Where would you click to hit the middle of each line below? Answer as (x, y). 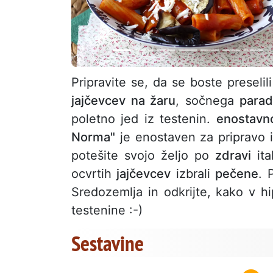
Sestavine (108, 243)
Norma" (93, 137)
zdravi (233, 156)
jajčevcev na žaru (124, 101)
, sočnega (208, 101)
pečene (237, 174)
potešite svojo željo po (143, 156)
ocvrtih (94, 174)
